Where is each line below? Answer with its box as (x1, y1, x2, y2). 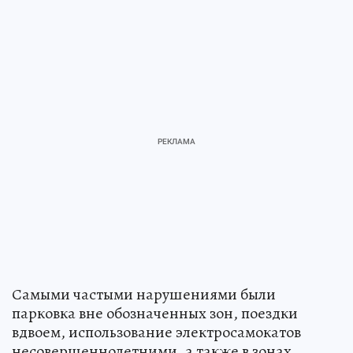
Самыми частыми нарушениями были (12, 284, 276, 306)
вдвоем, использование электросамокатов (12, 321, 301, 344)
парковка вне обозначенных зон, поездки (12, 303, 298, 325)
